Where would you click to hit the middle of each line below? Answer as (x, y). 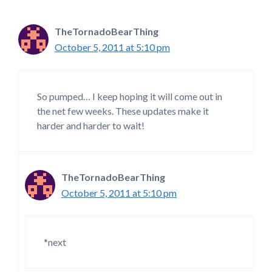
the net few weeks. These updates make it (123, 111)
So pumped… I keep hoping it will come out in (130, 97)
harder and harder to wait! (91, 126)
